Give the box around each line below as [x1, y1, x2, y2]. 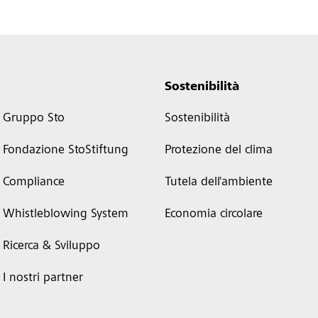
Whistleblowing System [3, 208, 128, 221]
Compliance [3, 176, 65, 189]
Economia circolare [164, 208, 263, 221]
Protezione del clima [164, 144, 273, 157]
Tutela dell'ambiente [164, 176, 273, 189]
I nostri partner [3, 272, 83, 285]
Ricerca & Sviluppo [3, 240, 100, 253]
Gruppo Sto [3, 112, 65, 125]
